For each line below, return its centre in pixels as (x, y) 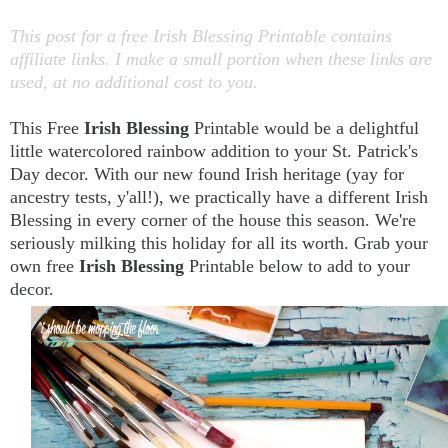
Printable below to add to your (299, 266)
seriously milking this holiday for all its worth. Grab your (219, 243)
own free (44, 266)
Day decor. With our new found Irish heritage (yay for (207, 174)
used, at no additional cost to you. (134, 82)
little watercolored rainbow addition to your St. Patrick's (214, 151)
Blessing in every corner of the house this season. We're (213, 220)
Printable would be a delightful (306, 128)
